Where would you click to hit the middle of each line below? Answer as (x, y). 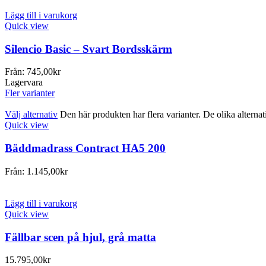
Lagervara (24, 83)
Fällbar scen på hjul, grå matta (80, 237)
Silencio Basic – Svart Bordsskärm (88, 49)
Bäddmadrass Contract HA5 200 (85, 148)
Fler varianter (30, 93)
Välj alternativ (31, 115)
